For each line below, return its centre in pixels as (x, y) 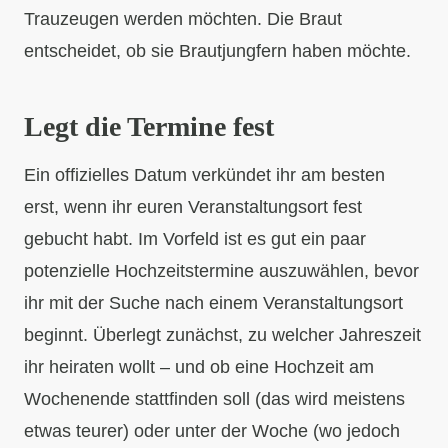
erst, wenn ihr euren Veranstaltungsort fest (193, 206)
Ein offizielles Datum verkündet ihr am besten (204, 174)
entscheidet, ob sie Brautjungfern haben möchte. (217, 50)
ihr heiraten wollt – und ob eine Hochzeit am (199, 366)
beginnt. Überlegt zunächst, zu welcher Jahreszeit (222, 334)
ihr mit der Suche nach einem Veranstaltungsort (213, 302)
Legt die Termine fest (149, 126)
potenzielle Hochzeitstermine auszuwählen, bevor (221, 270)
